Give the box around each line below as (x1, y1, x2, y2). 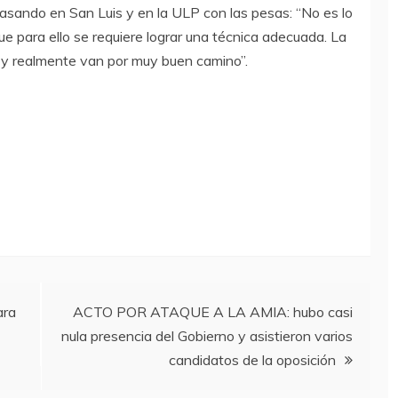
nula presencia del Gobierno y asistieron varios (61, 327, 353, 346)
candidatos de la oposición (169, 351, 336, 370)
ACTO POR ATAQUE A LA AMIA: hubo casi (73, 303, 353, 322)
